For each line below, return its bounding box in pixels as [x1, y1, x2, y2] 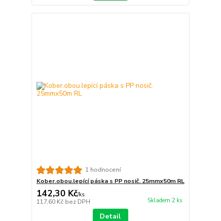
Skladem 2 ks [147, 197, 183, 205]
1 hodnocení [85, 166, 121, 174]
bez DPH [65, 198, 90, 206]
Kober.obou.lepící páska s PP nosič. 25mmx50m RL [36, 177, 184, 185]
